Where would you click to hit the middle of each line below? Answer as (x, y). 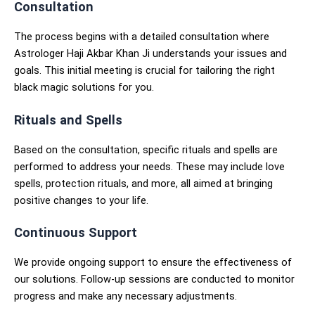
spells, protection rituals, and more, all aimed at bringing (143, 183)
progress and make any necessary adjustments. (126, 296)
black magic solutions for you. (84, 88)
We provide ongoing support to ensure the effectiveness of (153, 262)
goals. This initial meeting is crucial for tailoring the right (144, 71)
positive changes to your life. (81, 200)
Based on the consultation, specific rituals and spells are (146, 149)
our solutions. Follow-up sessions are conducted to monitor (154, 279)
